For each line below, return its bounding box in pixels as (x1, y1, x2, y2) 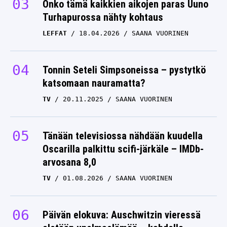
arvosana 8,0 (43, 156, 96, 168)
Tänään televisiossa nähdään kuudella (43, 130, 203, 142)
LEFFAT (43, 29, 67, 37)
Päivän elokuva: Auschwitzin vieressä (43, 209, 201, 221)
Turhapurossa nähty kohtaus (43, 11, 163, 23)
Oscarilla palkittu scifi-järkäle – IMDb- (43, 143, 204, 155)
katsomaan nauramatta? (43, 77, 145, 89)
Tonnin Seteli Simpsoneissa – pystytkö (43, 64, 206, 76)
